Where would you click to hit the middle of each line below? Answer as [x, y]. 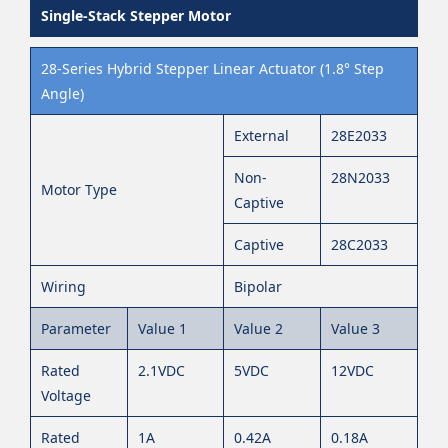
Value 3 [355, 329]
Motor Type [79, 190]
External [261, 136]
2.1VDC [161, 371]
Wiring [63, 287]
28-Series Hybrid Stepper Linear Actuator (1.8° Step [212, 69]
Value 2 [258, 329]
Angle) [62, 94]
